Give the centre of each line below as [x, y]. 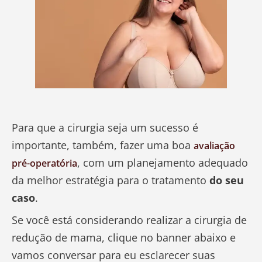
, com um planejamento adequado [163, 163]
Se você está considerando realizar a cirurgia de [129, 220]
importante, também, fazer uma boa [103, 145]
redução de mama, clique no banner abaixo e [124, 238]
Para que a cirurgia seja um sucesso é [105, 128]
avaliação [214, 146]
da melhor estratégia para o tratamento [111, 180]
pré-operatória [44, 163]
